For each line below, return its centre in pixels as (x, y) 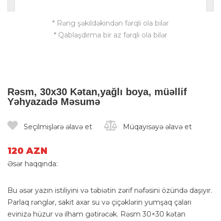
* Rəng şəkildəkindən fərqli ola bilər (110, 23)
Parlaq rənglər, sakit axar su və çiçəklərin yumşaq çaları (99, 202)
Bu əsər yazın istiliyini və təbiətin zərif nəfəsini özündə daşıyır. (110, 190)
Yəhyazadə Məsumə (54, 101)
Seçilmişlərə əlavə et (57, 127)
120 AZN (27, 151)
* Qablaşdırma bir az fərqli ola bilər (110, 35)
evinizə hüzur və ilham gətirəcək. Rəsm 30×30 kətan (96, 214)
